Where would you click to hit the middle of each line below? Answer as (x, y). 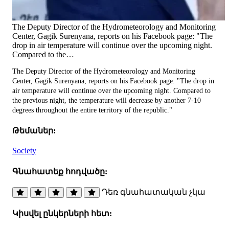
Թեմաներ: (34, 131)
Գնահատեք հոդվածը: (60, 171)
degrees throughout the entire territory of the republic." (92, 110)
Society (24, 151)
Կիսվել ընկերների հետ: (62, 214)
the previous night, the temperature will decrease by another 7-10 (107, 100)
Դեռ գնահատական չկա (154, 192)
